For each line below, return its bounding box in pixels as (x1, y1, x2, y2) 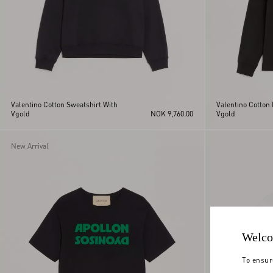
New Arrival (11, 141, 49, 151)
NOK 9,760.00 (150, 108, 193, 118)
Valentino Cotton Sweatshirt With (11, 99, 118, 109)
